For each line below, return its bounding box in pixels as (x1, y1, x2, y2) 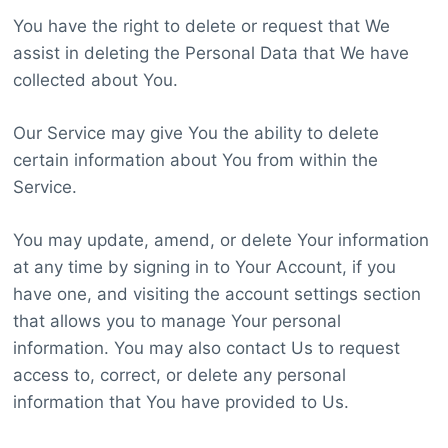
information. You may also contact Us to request (12, 337, 400, 358)
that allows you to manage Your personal (12, 310, 341, 331)
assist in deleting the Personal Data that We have (12, 42, 409, 63)
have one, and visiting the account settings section (12, 283, 421, 304)
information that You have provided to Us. (12, 391, 349, 412)
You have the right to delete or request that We (12, 15, 390, 36)
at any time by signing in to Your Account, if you (12, 256, 396, 277)
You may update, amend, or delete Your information (12, 229, 429, 250)
